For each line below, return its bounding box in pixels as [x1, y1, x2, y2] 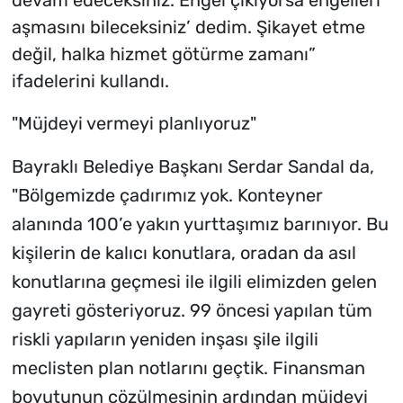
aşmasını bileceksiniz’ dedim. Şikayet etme [11, 16, 365, 39]
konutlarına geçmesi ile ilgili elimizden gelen [11, 271, 377, 293]
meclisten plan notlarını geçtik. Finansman [11, 357, 365, 380]
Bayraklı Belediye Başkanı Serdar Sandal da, [11, 156, 374, 178]
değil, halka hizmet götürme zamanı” [11, 43, 316, 66]
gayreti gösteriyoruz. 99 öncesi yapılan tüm [11, 300, 372, 322]
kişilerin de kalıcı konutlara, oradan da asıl [11, 242, 356, 264]
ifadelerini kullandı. [11, 70, 169, 93]
